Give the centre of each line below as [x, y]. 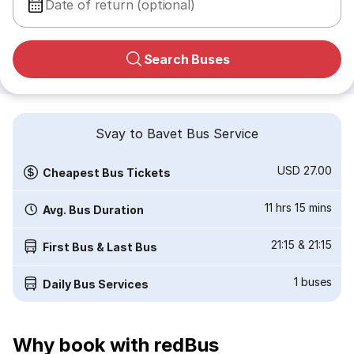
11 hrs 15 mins [298, 207]
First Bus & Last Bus [100, 247]
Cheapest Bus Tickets [107, 172]
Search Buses [186, 59]
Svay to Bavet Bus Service [177, 134]
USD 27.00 [305, 170]
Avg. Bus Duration [93, 209]
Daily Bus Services [96, 284]
